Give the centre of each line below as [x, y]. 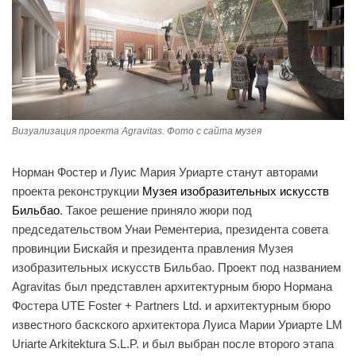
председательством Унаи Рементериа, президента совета [170, 229]
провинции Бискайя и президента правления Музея [153, 248]
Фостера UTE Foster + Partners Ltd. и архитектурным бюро [171, 305]
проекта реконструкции [77, 191]
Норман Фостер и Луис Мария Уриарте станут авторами [165, 172]
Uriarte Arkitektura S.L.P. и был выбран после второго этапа [173, 343]
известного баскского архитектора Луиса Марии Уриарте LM [177, 324]
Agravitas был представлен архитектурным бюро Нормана [172, 286]
